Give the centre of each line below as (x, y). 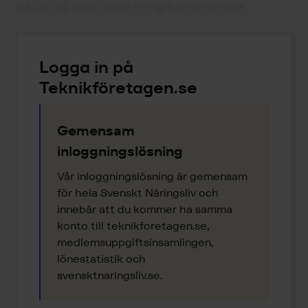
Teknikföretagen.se (118, 88)
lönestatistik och (101, 259)
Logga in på (86, 67)
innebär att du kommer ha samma (145, 209)
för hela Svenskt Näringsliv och (138, 193)
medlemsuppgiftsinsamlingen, (135, 242)
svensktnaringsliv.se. (110, 275)
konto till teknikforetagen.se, (133, 226)
